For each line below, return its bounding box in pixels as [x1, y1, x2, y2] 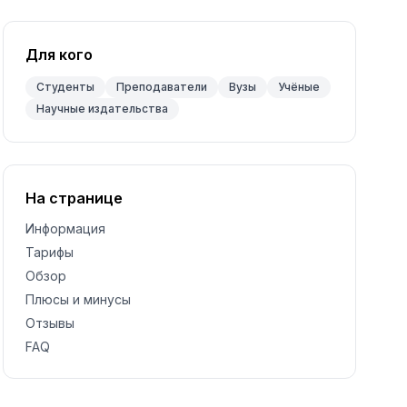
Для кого [25, 45, 93, 64]
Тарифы [25, 244, 74, 260]
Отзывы [25, 315, 74, 331]
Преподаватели [115, 80, 207, 94]
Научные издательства [35, 102, 168, 115]
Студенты [35, 80, 94, 94]
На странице [25, 189, 123, 207]
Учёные [277, 80, 320, 94]
